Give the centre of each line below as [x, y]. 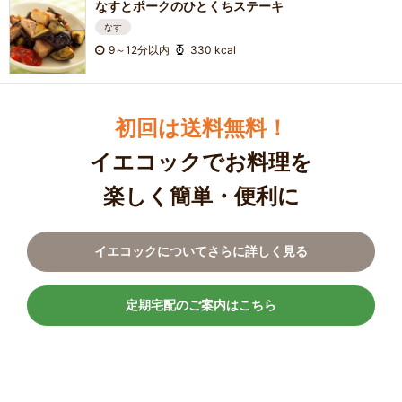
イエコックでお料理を [201, 162]
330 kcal [213, 49]
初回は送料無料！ [201, 128]
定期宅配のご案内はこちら [201, 304]
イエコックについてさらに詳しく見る [201, 250]
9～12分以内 [139, 49]
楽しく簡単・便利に [201, 196]
